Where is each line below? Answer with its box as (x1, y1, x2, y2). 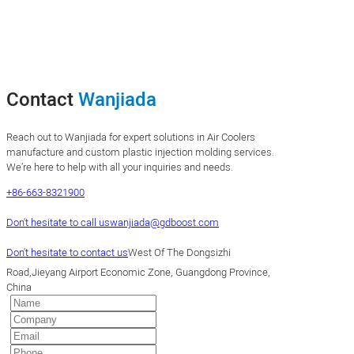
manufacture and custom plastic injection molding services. (6, 145, 274, 160)
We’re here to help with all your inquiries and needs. (6, 160, 233, 175)
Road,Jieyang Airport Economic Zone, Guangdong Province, (6, 265, 270, 281)
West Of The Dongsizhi (128, 245, 231, 261)
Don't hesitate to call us (6, 215, 110, 231)
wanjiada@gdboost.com (110, 215, 219, 231)
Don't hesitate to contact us (6, 245, 128, 261)
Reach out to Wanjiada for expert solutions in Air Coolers (6, 130, 255, 145)
